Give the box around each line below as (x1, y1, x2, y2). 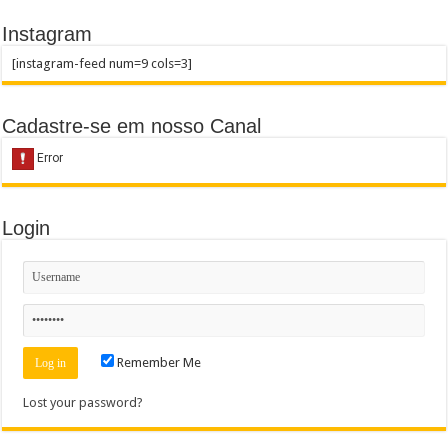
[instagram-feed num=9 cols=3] (12, 55, 193, 71)
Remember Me (114, 354, 202, 370)
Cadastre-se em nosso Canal (2, 114, 262, 137)
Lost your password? (23, 394, 144, 410)
